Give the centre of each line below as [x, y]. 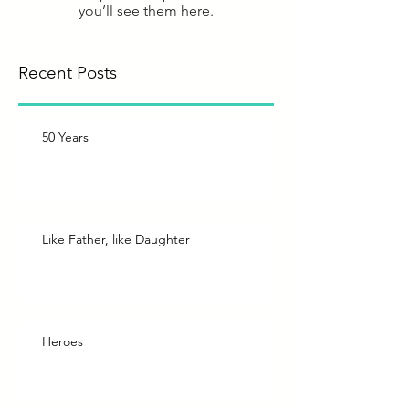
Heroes [63, 342]
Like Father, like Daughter [116, 240]
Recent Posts [68, 73]
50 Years [65, 137]
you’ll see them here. [146, 11]
